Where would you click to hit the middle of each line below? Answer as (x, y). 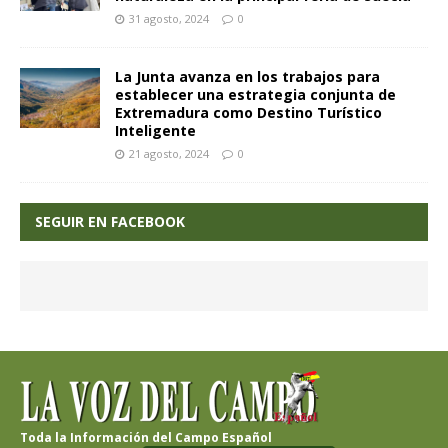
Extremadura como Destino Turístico (248, 112)
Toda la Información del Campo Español (146, 437)
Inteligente (155, 130)
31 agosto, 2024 (169, 18)
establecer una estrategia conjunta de (255, 94)
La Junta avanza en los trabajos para (247, 76)
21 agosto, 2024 (169, 153)
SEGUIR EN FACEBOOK (110, 221)
